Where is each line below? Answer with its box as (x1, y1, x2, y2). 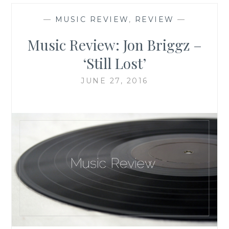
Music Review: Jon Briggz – (27, 35, 202, 54)
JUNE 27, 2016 (81, 76, 148, 85)
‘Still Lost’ (83, 53, 146, 73)
